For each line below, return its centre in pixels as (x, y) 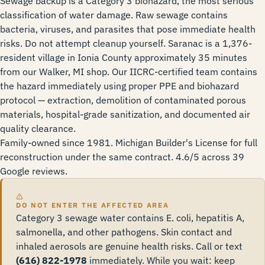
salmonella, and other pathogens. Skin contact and (124, 232)
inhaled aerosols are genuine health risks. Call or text (129, 246)
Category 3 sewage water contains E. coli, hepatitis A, (130, 218)
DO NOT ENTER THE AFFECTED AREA (93, 205)
